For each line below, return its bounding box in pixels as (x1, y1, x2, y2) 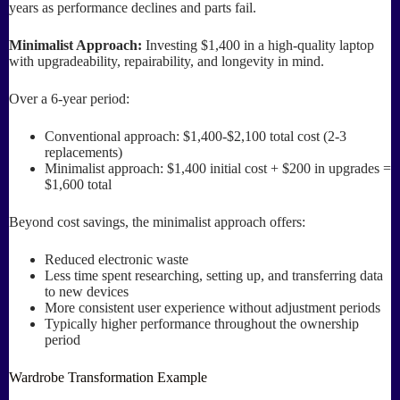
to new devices (45, 283, 129, 299)
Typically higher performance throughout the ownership (45, 315, 359, 331)
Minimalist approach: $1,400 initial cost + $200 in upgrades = (45, 160, 391, 176)
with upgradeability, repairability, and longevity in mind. (9, 53, 324, 69)
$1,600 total (45, 176, 112, 192)
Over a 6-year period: (9, 90, 129, 106)
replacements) (45, 144, 122, 160)
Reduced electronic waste (45, 251, 188, 267)
